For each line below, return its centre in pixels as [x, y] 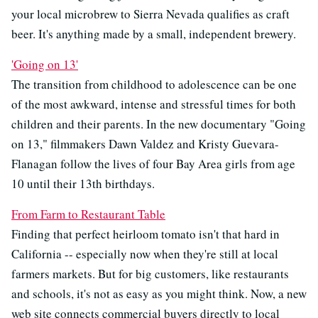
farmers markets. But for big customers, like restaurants [150, 274]
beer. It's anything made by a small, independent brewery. [154, 34]
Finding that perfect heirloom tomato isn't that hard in [146, 234]
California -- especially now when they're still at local [145, 254]
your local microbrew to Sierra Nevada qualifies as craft [150, 14]
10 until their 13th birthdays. [83, 184]
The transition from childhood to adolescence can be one [154, 84]
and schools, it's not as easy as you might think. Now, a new [159, 294]
